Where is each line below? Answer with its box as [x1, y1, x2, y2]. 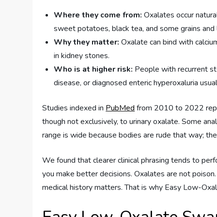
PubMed [106, 103, 135, 114]
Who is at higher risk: [54, 64, 133, 75]
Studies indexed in [42, 103, 106, 114]
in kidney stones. [54, 50, 110, 62]
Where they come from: [54, 10, 142, 21]
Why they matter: [54, 37, 120, 48]
